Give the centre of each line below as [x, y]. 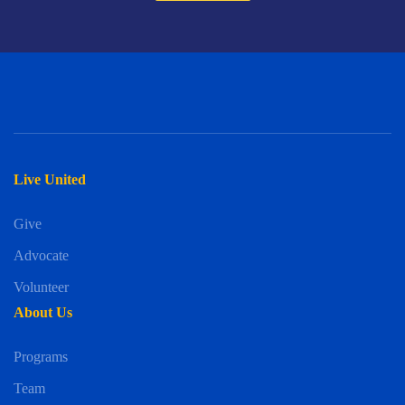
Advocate [41, 255]
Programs [41, 356]
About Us [43, 312]
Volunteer [41, 287]
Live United [50, 179]
